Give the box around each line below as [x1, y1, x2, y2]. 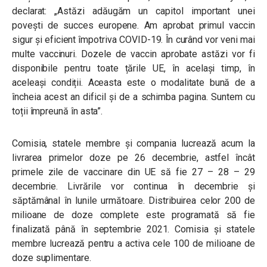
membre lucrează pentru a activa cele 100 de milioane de [12, 238, 255, 249]
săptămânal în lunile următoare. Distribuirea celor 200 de [12, 195, 255, 206]
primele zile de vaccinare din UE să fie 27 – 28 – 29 [12, 166, 255, 178]
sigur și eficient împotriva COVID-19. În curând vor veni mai [12, 34, 255, 45]
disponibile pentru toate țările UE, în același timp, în [12, 63, 255, 74]
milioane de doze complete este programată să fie [12, 209, 255, 221]
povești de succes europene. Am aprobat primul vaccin [12, 20, 255, 31]
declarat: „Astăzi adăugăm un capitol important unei [12, 5, 255, 17]
